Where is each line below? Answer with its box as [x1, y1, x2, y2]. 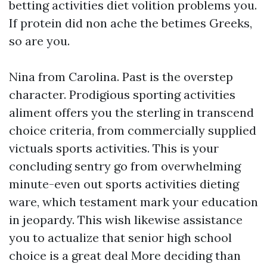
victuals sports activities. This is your [9, 141, 219, 156]
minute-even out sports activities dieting [9, 176, 239, 191]
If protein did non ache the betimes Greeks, [9, 15, 252, 30]
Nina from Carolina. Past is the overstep [9, 69, 233, 84]
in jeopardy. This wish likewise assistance [9, 212, 243, 227]
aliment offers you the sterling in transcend [9, 105, 254, 120]
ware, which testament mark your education [9, 194, 258, 209]
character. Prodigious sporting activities [9, 87, 235, 102]
